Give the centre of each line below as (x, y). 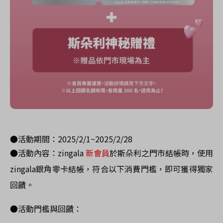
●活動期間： (34, 139)
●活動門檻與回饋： (46, 209)
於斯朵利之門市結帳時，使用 (161, 153)
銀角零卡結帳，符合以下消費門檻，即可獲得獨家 (124, 169)
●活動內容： (34, 153)
